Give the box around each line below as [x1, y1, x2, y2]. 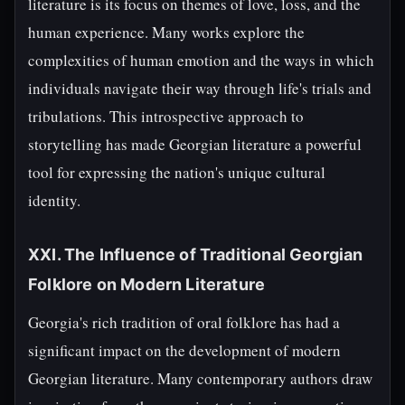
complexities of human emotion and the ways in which [28, 50, 374, 71]
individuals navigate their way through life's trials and [28, 78, 372, 99]
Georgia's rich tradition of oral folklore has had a [28, 312, 340, 333]
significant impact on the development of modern [28, 340, 341, 361]
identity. [28, 190, 80, 211]
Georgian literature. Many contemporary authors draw [28, 368, 372, 389]
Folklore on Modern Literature [28, 275, 266, 294]
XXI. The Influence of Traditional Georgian [28, 245, 363, 264]
